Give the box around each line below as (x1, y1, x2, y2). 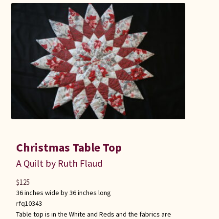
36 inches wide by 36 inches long (16, 188, 111, 197)
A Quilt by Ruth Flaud (16, 156, 103, 169)
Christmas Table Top (16, 139, 122, 155)
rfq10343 (16, 198, 42, 208)
